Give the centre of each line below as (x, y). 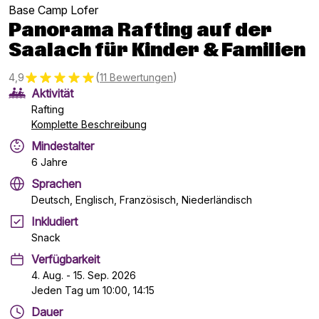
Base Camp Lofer (53, 10)
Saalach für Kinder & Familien (157, 51)
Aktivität (52, 93)
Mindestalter (63, 146)
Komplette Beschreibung (89, 124)
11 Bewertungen (136, 77)
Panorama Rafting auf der (140, 31)
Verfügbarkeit (66, 259)
